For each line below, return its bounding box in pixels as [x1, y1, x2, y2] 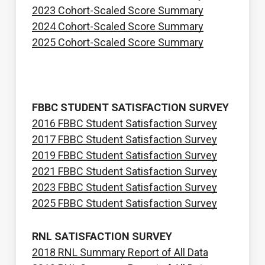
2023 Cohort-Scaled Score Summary [31, 4, 203, 17]
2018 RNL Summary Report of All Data [31, 245, 208, 258]
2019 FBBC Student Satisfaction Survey [31, 148, 217, 161]
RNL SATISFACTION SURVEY [31, 230, 172, 243]
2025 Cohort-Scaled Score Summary [31, 35, 203, 49]
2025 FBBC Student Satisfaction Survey [31, 196, 217, 209]
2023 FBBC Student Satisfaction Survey [31, 180, 217, 193]
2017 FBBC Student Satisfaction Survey [31, 132, 217, 146]
